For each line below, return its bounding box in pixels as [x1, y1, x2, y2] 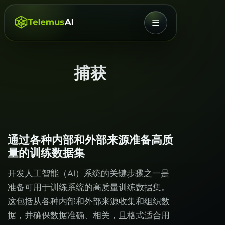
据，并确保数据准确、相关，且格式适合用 [8, 210, 170, 221]
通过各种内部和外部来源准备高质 [8, 133, 173, 147]
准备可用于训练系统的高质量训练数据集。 [8, 182, 170, 193]
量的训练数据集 [8, 146, 85, 160]
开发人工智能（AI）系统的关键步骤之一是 [8, 168, 169, 179]
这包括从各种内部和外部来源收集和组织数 [8, 196, 170, 207]
